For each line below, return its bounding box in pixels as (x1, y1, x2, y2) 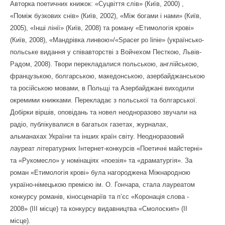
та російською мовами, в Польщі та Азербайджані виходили (10, 84, 194, 92)
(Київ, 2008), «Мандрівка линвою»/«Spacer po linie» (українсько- (10, 36, 204, 44)
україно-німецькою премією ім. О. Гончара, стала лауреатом (10, 181, 195, 188)
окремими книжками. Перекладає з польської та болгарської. (10, 96, 197, 104)
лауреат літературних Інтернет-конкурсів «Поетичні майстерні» (10, 145, 202, 152)
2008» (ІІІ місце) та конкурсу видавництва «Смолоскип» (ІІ (10, 205, 187, 212)
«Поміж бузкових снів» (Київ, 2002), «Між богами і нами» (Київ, (10, 12, 201, 20)
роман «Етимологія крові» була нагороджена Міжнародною (10, 169, 190, 176)
